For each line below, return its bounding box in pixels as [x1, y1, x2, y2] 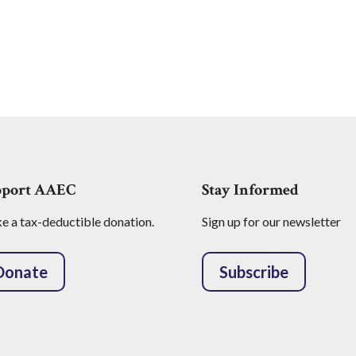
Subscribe [219, 261, 288, 281]
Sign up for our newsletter [201, 213, 341, 229]
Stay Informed [201, 179, 299, 200]
